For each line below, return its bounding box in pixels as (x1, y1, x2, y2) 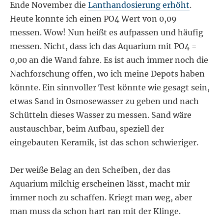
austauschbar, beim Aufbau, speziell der (10, 123, 165, 134)
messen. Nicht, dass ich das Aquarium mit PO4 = (10, 41, 197, 51)
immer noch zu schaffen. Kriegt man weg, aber (10, 192, 192, 202)
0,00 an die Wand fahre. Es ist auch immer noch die (10, 55, 209, 65)
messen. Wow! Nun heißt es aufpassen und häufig (10, 27, 204, 37)
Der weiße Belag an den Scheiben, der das (10, 165, 171, 175)
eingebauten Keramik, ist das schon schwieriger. (10, 137, 199, 147)
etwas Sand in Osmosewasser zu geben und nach (10, 96, 199, 106)
